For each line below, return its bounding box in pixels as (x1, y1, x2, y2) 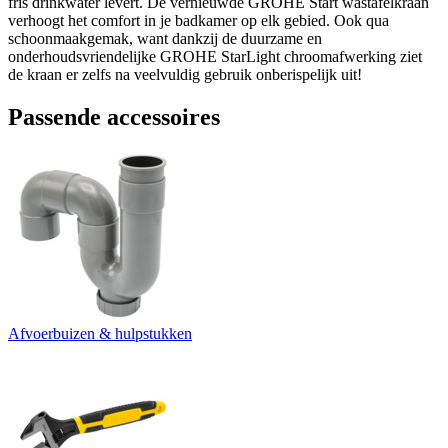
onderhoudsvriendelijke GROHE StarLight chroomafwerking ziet (8, 47, 422, 65)
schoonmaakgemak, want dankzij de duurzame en (8, 29, 322, 47)
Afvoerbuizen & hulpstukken (8, 324, 192, 342)
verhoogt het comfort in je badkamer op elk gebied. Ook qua (8, 11, 389, 29)
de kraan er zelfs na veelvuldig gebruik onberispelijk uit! (8, 65, 362, 83)
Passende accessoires (8, 103, 220, 130)
